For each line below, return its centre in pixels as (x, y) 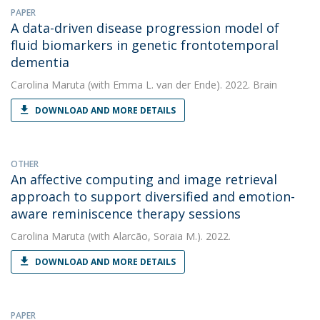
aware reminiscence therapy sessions (126, 214)
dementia (40, 62)
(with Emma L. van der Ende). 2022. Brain (181, 85)
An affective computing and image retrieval (144, 179)
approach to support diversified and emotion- (153, 196)
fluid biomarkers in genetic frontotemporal (145, 45)
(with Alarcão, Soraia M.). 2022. (158, 236)
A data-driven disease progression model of (145, 28)
